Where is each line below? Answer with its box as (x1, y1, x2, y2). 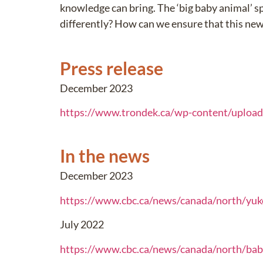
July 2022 (60, 218, 104, 231)
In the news (60, 145, 150, 167)
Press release (60, 57, 163, 79)
